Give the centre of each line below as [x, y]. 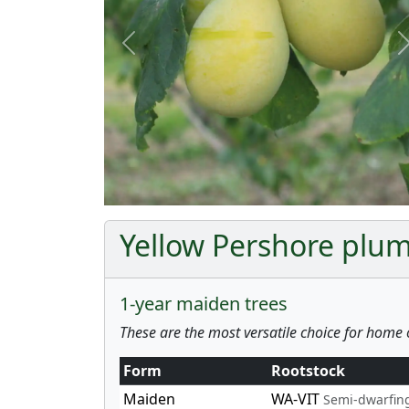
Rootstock [308, 370]
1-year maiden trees [204, 303]
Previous [157, 52]
